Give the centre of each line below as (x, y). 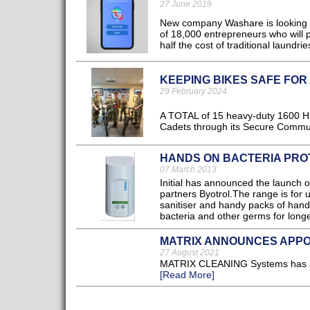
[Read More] (187, 275)
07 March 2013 (188, 170)
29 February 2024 (193, 92)
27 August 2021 (189, 253)
